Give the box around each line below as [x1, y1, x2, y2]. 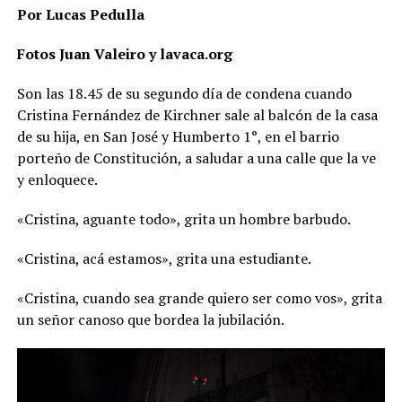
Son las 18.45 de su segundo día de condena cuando [16, 83, 352, 104]
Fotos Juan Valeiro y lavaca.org [16, 44, 232, 65]
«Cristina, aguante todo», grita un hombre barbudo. [16, 209, 354, 230]
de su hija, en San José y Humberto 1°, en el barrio [16, 127, 339, 147]
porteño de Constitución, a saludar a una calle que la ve [16, 148, 376, 169]
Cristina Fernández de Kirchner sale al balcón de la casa [16, 105, 378, 126]
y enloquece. [16, 170, 98, 190]
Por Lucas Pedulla [16, 4, 144, 25]
